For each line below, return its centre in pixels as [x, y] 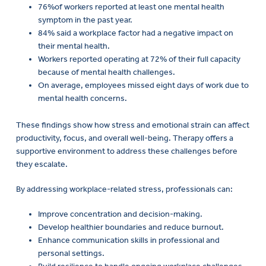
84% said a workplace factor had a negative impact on [135, 33]
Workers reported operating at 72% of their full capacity [139, 59]
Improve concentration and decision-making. [120, 214]
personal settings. [71, 253]
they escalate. [42, 164]
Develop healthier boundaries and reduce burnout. [131, 227]
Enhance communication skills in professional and [129, 240]
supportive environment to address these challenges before [127, 151]
